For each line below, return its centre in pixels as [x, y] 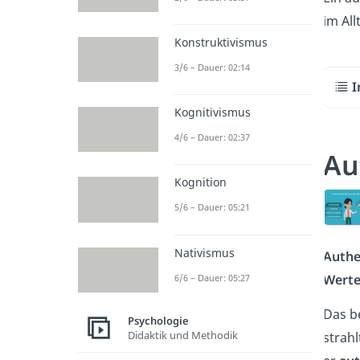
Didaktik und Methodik [183, 335]
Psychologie [158, 321]
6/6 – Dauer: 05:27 [212, 277]
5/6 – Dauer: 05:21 [212, 207]
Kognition [200, 182]
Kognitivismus [213, 112]
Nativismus [205, 252]
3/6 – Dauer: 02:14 [212, 67]
